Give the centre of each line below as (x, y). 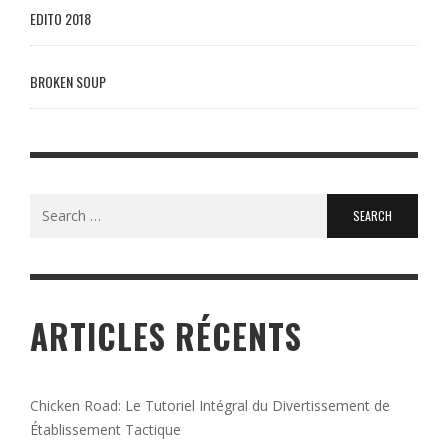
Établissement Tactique (105, 429)
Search (51, 204)
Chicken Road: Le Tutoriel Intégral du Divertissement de (210, 405)
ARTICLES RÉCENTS (166, 336)
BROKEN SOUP (68, 81)
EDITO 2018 (60, 18)
